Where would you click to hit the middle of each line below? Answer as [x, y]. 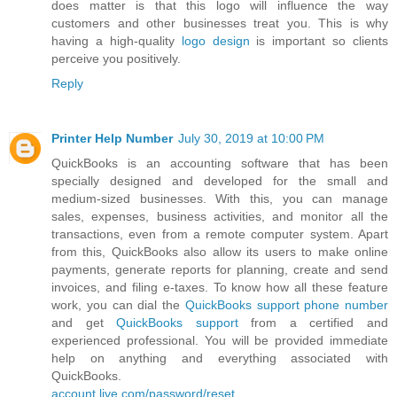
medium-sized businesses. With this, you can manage [220, 199]
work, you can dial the [118, 305]
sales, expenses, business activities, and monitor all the [220, 217]
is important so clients [319, 41]
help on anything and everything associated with [220, 358]
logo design [215, 41]
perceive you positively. [116, 59]
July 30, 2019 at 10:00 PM [251, 139]
